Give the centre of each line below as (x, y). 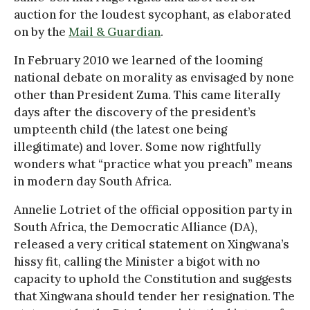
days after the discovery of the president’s (135, 112)
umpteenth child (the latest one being (120, 129)
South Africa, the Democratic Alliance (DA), (136, 227)
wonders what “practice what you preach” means (153, 164)
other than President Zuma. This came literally (147, 94)
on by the (41, 31)
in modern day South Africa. (93, 181)
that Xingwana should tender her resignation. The (154, 296)
